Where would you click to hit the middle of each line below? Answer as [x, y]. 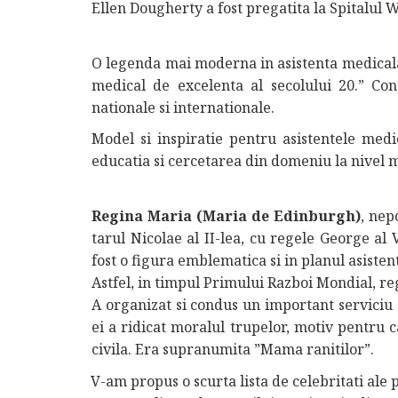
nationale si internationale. [183, 107]
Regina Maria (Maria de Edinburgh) [226, 216]
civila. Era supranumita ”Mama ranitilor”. [233, 349]
